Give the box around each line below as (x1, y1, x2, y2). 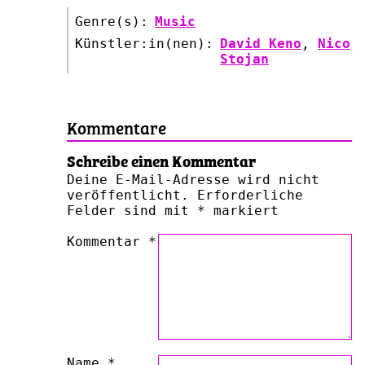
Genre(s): (75, 13, 148, 29)
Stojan (220, 51, 269, 67)
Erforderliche (197, 187, 303, 203)
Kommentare (67, 113, 166, 139)
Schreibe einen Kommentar (67, 147, 256, 172)
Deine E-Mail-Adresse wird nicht (67, 171, 319, 187)
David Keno (220, 35, 301, 51)
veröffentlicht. (67, 187, 189, 203)
